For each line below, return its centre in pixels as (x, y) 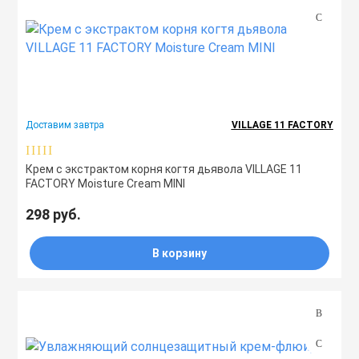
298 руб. (54, 214)
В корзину (179, 253)
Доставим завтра (65, 125)
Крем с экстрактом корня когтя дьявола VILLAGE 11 (164, 169)
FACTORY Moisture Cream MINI (106, 184)
